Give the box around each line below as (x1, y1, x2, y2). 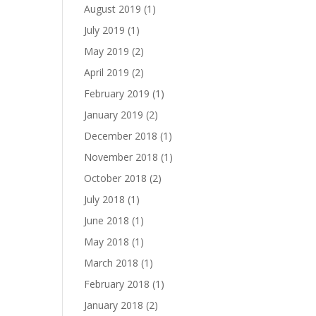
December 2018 (84, 129, 158, 142)
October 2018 (84, 171, 147, 185)
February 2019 (84, 87, 150, 100)
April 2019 (84, 66, 130, 79)
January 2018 (84, 298, 144, 312)
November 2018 (84, 150, 159, 164)
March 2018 (84, 256, 139, 269)
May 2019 (84, 44, 130, 58)
